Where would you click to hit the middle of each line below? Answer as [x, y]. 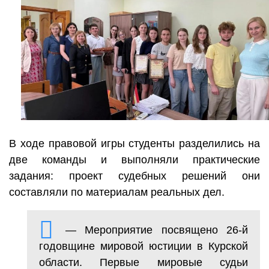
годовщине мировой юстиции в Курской [144, 246]
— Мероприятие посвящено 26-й [157, 230]
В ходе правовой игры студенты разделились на [134, 143]
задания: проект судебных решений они [134, 176]
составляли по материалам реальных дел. [117, 192]
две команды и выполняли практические [134, 159]
